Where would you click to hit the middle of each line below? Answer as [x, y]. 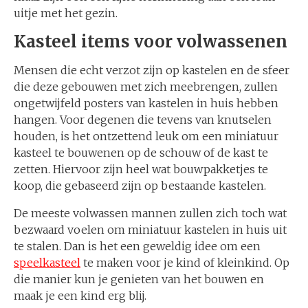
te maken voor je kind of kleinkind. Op [185, 263]
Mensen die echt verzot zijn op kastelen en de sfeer [152, 70]
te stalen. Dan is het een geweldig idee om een [137, 246]
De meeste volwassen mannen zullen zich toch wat [150, 213]
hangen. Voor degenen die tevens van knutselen [143, 120]
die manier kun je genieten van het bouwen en [139, 279]
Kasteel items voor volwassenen [151, 42]
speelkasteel [47, 263]
